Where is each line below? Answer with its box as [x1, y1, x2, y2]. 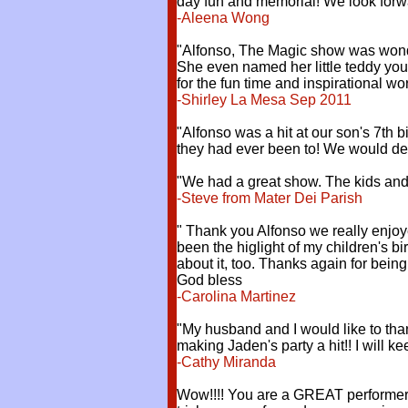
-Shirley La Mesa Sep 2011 [177, 92, 352, 107]
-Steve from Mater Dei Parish [177, 190, 366, 206]
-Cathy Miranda [177, 354, 276, 370]
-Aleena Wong [177, 10, 273, 25]
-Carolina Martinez [177, 289, 296, 304]
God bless [177, 272, 242, 288]
